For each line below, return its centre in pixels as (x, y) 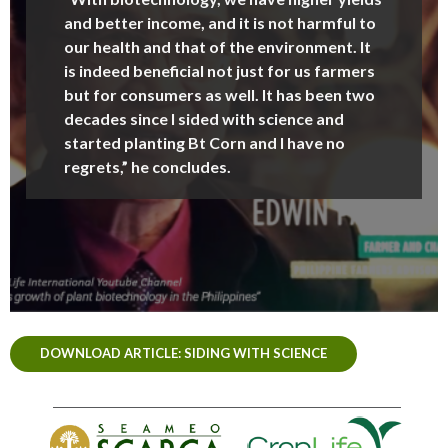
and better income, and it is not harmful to (220, 22)
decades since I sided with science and (204, 118)
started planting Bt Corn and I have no (204, 142)
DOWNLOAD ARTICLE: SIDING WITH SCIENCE (183, 352)
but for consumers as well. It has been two (219, 94)
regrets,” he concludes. (147, 166)
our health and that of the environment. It (217, 46)
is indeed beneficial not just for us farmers (219, 70)
